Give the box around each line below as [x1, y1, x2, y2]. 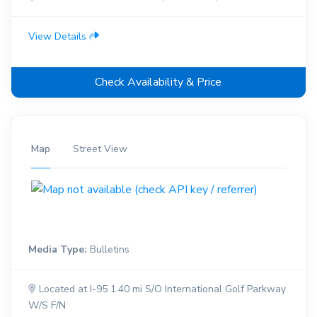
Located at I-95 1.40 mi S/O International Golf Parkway [36, 282, 286, 296]
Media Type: [28, 242, 87, 256]
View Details [28, 30, 89, 44]
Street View [73, 142, 127, 156]
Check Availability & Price [95, 74, 222, 91]
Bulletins [87, 242, 129, 256]
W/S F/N [28, 298, 66, 312]
